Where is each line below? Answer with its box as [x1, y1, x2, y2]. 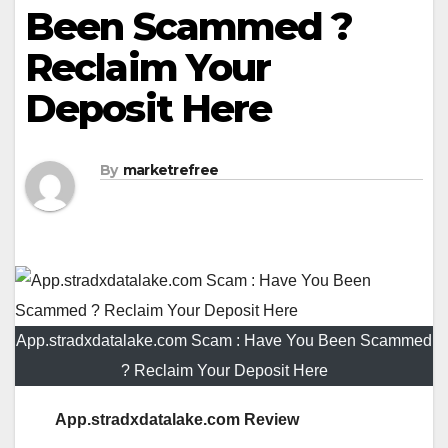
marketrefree [122, 161, 219, 180]
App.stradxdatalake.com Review [55, 411, 299, 429]
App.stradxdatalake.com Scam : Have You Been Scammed [16, 332, 432, 350]
